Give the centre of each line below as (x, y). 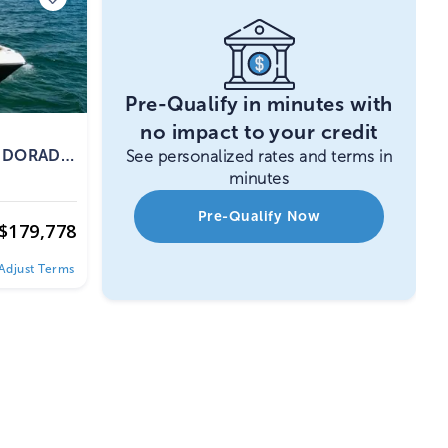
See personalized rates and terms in (259, 157)
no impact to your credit (259, 132)
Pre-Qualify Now (259, 217)
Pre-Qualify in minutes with (259, 104)
